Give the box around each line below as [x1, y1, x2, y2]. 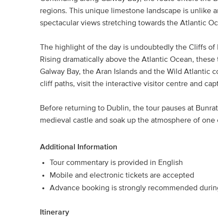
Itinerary [40, 208, 69, 216]
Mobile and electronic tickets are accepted [50, 171, 194, 179]
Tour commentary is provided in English [50, 159, 183, 166]
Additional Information [40, 143, 117, 151]
